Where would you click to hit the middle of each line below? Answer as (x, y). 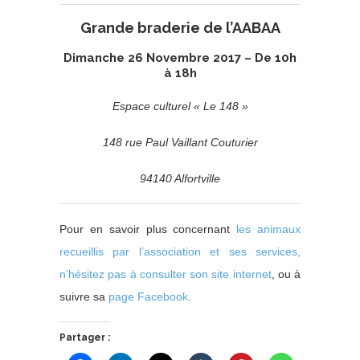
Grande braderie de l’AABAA (180, 28)
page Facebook (148, 297)
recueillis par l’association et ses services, (180, 252)
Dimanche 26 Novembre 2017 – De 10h (180, 58)
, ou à (286, 274)
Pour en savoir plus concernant (148, 229)
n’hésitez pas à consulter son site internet (166, 274)
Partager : (85, 338)
